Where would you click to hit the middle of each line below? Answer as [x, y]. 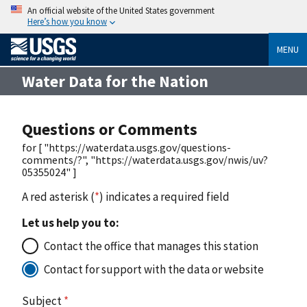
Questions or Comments [110, 129]
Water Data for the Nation [115, 81]
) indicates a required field [164, 196]
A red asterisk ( [58, 196]
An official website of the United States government [121, 10]
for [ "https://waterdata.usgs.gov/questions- [126, 147]
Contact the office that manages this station [151, 246]
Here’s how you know [67, 21]
